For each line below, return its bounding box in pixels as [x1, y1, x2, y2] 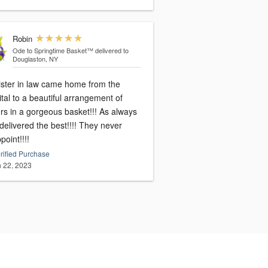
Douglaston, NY [12, 54, 58, 64]
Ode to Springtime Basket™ [12, 45, 93, 56]
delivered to [95, 45, 129, 56]
